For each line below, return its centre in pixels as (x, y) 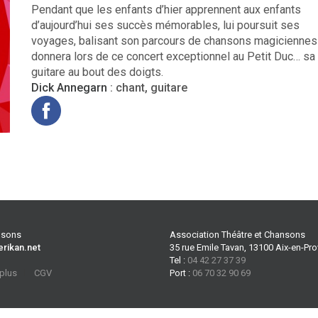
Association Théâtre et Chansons (237, 235)
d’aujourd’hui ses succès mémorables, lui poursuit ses (165, 26)
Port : (181, 273)
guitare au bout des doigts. (97, 72)
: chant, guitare (149, 88)
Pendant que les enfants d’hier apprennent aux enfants (166, 10)
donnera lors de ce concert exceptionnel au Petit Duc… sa (173, 57)
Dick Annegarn (69, 88)
